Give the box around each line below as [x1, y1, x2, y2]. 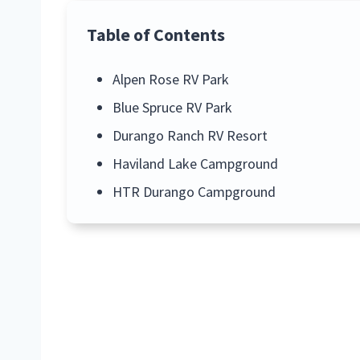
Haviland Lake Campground [112, 153, 278, 173]
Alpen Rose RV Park [112, 69, 229, 88]
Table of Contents [87, 22, 225, 46]
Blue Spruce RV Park [112, 97, 232, 117]
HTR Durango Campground [112, 182, 276, 201]
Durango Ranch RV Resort [112, 125, 268, 145]
